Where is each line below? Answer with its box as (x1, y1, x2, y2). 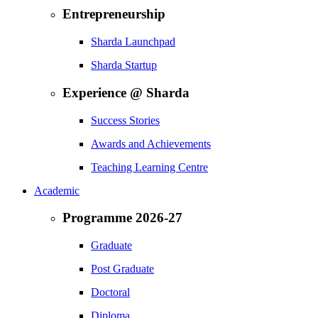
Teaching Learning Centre (91, 160, 208, 173)
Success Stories (91, 114, 160, 126)
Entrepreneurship (62, 6, 165, 22)
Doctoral (91, 286, 130, 299)
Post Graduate (91, 263, 154, 275)
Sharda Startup (91, 59, 157, 72)
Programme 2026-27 (62, 210, 182, 226)
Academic (34, 184, 79, 197)
